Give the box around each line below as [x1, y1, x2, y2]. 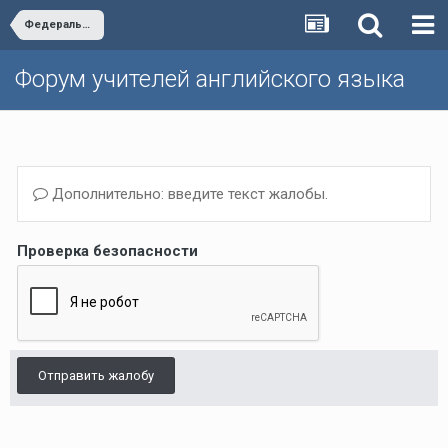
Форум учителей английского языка [15, 65, 405, 93]
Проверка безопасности [17, 242, 198, 260]
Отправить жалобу [38, 368, 154, 383]
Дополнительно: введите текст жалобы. [48, 185, 328, 203]
